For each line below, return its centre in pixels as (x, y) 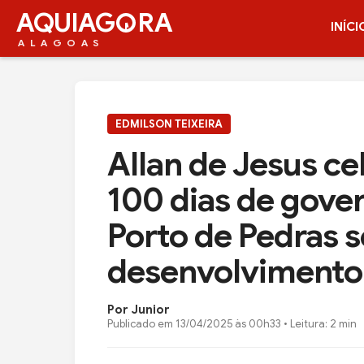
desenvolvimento (235, 271)
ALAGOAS (61, 42)
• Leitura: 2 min (319, 323)
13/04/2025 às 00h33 (228, 323)
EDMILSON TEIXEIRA (169, 124)
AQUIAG (65, 22)
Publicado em (141, 323)
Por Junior (139, 309)
